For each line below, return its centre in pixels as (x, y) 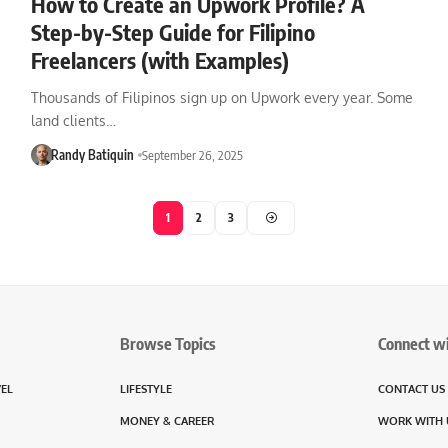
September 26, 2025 (193, 154)
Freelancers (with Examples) (159, 59)
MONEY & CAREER (167, 420)
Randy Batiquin (93, 154)
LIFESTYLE (146, 388)
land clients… (73, 120)
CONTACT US (411, 388)
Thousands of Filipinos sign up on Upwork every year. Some (221, 97)
